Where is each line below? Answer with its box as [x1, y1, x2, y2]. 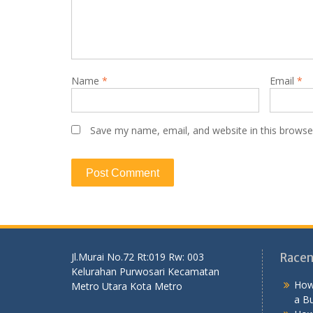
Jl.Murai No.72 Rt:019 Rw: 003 [71, 250, 204, 264]
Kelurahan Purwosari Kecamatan [71, 265, 219, 279]
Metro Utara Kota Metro [71, 279, 182, 293]
